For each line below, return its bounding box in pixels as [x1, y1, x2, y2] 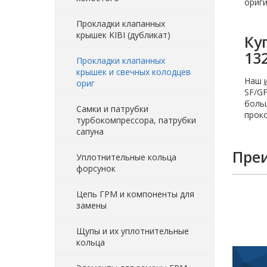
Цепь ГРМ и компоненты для [76, 188, 194, 200]
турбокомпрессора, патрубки [76, 114, 196, 126]
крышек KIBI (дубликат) [76, 29, 170, 41]
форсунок [76, 162, 116, 174]
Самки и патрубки [76, 103, 148, 114]
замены [76, 199, 107, 211]
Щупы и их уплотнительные [76, 225, 189, 237]
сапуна [76, 125, 104, 137]
